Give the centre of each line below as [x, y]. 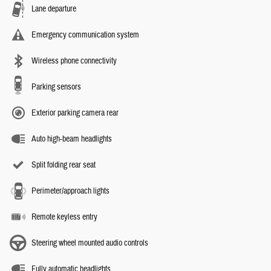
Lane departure [54, 9]
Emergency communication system [85, 35]
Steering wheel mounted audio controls [90, 243]
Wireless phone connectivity [74, 61]
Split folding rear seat [64, 165]
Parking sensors [56, 87]
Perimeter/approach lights [70, 191]
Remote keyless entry [64, 217]
